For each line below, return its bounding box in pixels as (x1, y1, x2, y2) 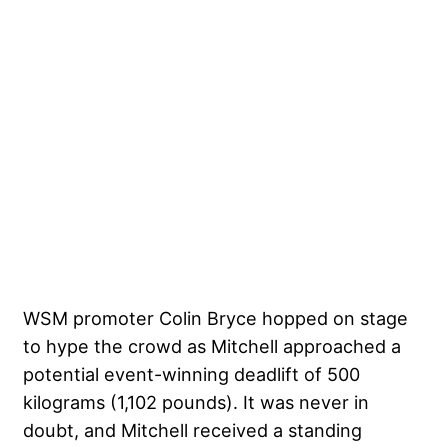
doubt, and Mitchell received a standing (23, 419, 362, 442)
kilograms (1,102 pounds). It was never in (23, 391, 369, 414)
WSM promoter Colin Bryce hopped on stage (23, 307, 408, 330)
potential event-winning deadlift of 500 (23, 363, 360, 386)
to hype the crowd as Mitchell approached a (23, 335, 401, 358)
